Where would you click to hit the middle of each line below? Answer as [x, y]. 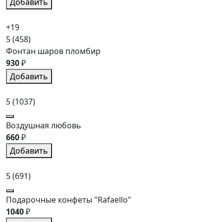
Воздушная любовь [44, 125]
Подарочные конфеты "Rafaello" [69, 199]
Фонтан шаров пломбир [53, 51]
